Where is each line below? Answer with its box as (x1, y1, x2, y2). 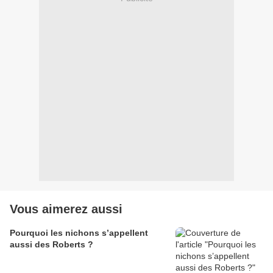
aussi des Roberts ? (10, 239, 93, 250)
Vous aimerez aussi (10, 202, 122, 216)
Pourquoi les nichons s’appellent (10, 228, 148, 238)
